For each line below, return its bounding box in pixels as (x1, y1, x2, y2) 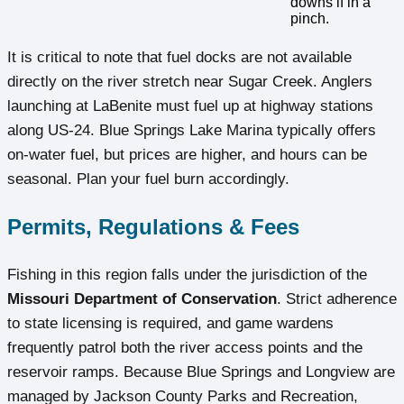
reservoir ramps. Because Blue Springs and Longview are (7, 363, 395, 381)
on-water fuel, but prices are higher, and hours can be (7, 146, 367, 164)
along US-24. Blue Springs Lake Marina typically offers (7, 122, 376, 140)
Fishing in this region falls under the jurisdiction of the (7, 266, 367, 284)
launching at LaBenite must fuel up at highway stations (7, 97, 373, 115)
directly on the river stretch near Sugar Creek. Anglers (7, 73, 372, 91)
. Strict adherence (277, 290, 397, 308)
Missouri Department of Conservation (7, 290, 277, 308)
